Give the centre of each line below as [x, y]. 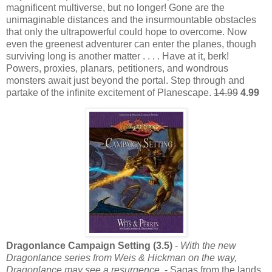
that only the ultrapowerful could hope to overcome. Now [127, 32]
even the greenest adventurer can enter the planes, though [131, 44]
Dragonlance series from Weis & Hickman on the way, [121, 258]
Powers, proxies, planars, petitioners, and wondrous [117, 68]
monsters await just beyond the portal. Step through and [125, 80]
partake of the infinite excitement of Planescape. [110, 92]
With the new [208, 246]
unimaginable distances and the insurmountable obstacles [131, 19]
